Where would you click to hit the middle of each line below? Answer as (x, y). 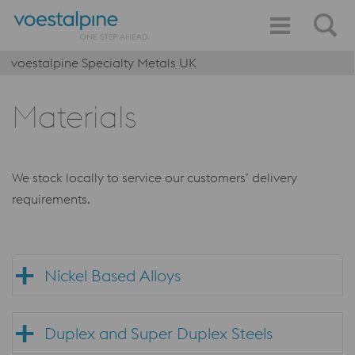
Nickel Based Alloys (113, 275)
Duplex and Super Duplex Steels (158, 333)
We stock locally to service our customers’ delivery (155, 177)
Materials (74, 116)
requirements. (51, 199)
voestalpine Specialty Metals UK (104, 63)
